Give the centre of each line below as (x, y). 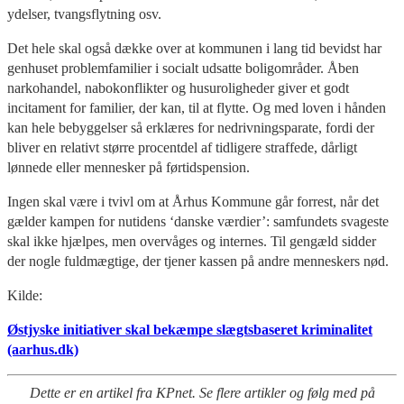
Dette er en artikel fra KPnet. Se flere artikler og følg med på (202, 392)
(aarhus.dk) (43, 349)
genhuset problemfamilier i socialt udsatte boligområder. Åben (183, 68)
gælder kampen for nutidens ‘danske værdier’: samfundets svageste (198, 221)
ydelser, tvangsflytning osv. (84, 14)
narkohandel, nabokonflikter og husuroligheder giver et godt (178, 87)
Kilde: (25, 295)
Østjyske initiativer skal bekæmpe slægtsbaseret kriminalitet (190, 329)
